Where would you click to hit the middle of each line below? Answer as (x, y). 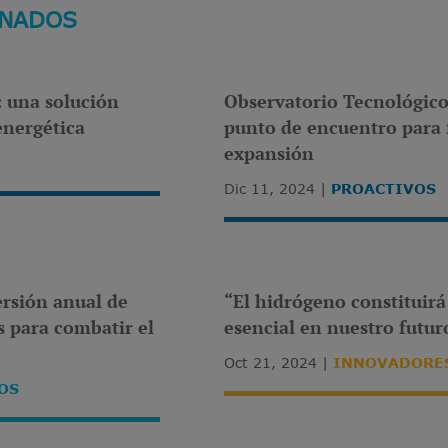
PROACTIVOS (383, 188)
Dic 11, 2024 (269, 188)
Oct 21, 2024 (270, 362)
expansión (268, 153)
